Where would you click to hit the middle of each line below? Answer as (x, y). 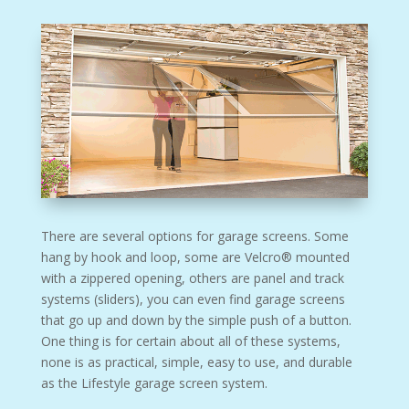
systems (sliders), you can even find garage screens (193, 299)
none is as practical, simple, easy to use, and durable (196, 362)
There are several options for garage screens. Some (194, 236)
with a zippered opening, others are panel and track (192, 278)
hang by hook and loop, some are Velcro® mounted (195, 257)
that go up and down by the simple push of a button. (196, 320)
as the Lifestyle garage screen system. (154, 383)
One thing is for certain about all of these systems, (190, 341)
